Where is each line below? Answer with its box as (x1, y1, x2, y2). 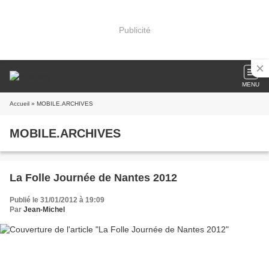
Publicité (118, 25, 151, 35)
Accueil (10, 100, 29, 107)
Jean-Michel (23, 205, 65, 214)
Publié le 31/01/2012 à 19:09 (10, 196, 104, 204)
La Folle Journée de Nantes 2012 (10, 172, 177, 184)
